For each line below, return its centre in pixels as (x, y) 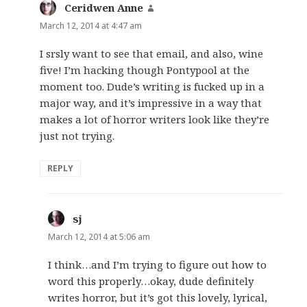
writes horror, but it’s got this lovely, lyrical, (158, 297)
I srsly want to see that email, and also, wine (152, 53)
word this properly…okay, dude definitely (151, 281)
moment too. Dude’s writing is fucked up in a (152, 86)
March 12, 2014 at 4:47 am (91, 25)
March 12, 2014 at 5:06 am (99, 236)
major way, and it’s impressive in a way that (151, 102)
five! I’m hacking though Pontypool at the (145, 70)
